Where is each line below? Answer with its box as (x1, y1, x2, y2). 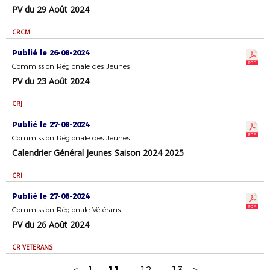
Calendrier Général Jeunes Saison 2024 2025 (12, 147, 184, 159)
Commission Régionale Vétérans (12, 205, 121, 214)
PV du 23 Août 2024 (12, 75, 89, 87)
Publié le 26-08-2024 (12, 48, 89, 57)
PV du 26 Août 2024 (12, 219, 89, 230)
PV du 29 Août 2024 (12, 4, 89, 15)
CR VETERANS (12, 243, 52, 251)
